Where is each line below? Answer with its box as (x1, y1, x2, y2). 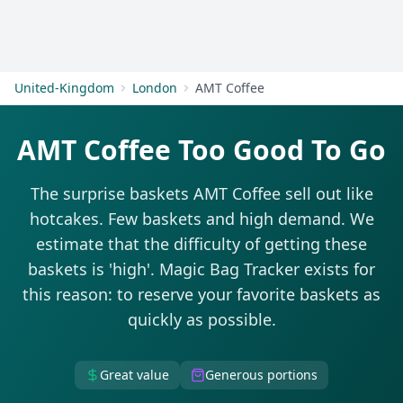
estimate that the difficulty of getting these (36, 233, 367, 255)
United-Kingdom (14, 79, 114, 96)
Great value (100, 366, 169, 383)
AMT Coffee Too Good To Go (17, 131, 386, 168)
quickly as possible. (127, 309, 276, 330)
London (132, 79, 177, 96)
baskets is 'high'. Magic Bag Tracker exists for (28, 258, 375, 280)
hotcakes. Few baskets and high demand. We (29, 208, 374, 229)
